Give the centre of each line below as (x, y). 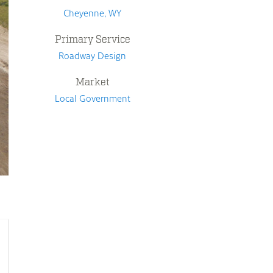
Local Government (92, 98)
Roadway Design (93, 55)
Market (92, 82)
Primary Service (92, 40)
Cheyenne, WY (93, 13)
